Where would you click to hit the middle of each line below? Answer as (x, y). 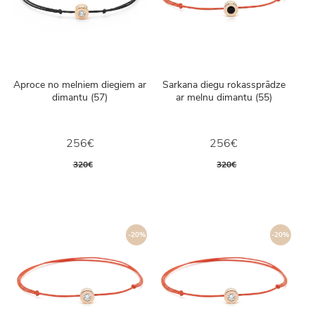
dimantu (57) (80, 97)
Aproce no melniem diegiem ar (80, 84)
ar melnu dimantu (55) (224, 97)
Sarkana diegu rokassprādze (224, 84)
